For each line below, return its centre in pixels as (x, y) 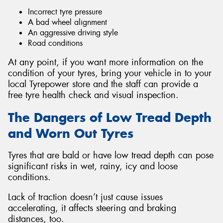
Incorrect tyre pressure (65, 11)
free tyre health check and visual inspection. (93, 95)
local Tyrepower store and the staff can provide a (103, 84)
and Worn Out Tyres (71, 133)
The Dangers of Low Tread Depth (110, 117)
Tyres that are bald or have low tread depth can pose (111, 156)
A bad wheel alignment (67, 22)
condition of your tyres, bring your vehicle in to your (110, 73)
